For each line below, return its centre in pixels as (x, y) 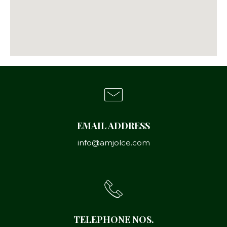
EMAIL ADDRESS (113, 125)
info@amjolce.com (113, 142)
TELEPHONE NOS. (113, 219)
